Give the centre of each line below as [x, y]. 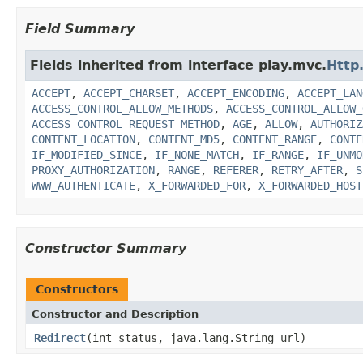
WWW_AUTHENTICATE [83, 185]
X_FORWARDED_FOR [197, 185]
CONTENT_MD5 [184, 139]
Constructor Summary [106, 248]
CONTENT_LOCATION [83, 139]
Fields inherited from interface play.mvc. [178, 65]
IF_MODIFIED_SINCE [87, 154]
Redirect [60, 337]
